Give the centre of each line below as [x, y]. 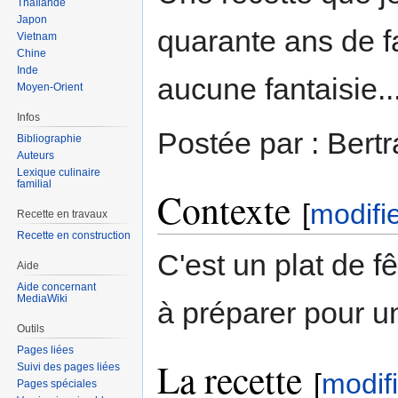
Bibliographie [50, 139]
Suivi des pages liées [69, 366]
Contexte [224, 210]
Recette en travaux [63, 215]
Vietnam [37, 37]
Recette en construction [74, 235]
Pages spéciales [57, 383]
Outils [31, 328]
